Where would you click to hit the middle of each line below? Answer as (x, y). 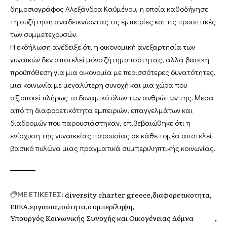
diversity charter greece (108, 195)
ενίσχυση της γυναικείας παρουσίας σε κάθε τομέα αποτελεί (111, 136)
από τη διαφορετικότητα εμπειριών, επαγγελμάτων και (101, 110)
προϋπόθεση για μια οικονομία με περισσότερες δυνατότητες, (113, 72)
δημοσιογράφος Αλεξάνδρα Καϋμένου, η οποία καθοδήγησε (109, 9)
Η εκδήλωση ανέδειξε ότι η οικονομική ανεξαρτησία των (103, 47)
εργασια (44, 206)
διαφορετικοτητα (181, 195)
